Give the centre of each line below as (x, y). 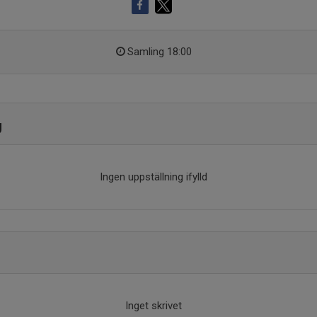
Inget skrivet (153, 306)
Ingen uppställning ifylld (153, 177)
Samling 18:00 (159, 52)
